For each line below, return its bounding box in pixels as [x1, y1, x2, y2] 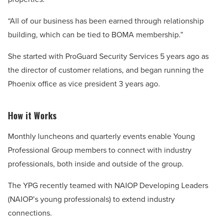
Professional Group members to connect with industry [8, 144, 192, 156]
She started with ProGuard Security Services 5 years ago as [8, 51, 209, 62]
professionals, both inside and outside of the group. [8, 158, 184, 169]
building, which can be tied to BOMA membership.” [8, 29, 183, 40]
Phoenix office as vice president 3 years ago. [8, 78, 160, 89]
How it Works [8, 109, 56, 122]
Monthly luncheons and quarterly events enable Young [8, 131, 195, 142]
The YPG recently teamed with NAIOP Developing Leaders [8, 180, 208, 191]
